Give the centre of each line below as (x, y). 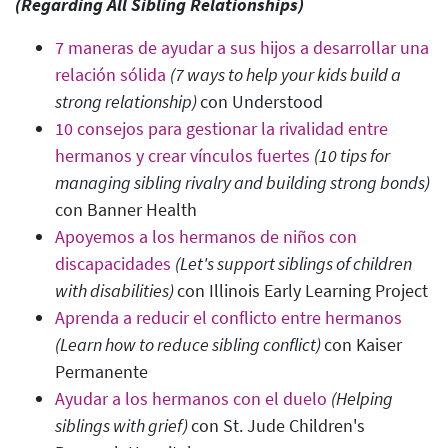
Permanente (101, 372)
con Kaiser (363, 345)
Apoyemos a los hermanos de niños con (206, 237)
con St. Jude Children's (278, 426)
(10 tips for (352, 156)
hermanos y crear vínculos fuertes (182, 156)
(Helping (362, 399)
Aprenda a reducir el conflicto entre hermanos (228, 318)
